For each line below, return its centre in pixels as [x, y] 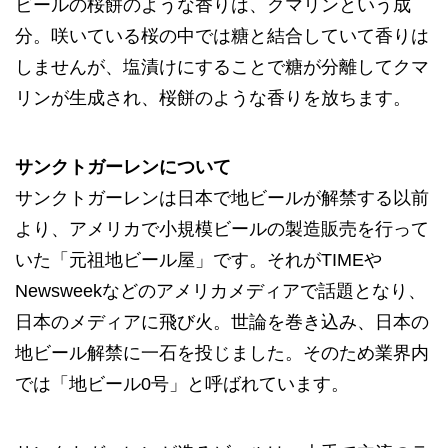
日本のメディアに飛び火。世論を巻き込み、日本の [222, 321]
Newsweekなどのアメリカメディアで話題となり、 [220, 290]
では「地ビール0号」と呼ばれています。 [182, 383]
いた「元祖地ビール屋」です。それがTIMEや [198, 259]
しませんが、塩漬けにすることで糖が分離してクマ [222, 66]
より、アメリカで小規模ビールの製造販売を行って [222, 228]
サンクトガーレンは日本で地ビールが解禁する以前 [222, 197]
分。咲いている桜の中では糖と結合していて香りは [222, 35]
